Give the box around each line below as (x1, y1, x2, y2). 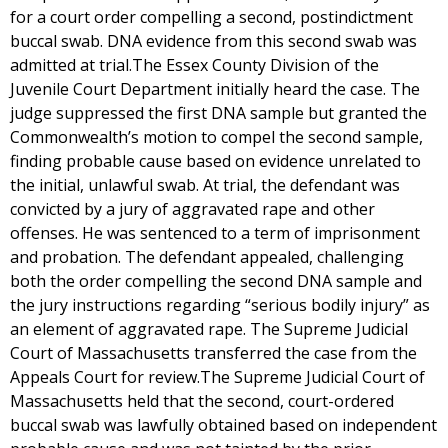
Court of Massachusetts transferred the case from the (10, 342, 417, 364)
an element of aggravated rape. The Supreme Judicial (10, 318, 408, 340)
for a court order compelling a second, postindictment (10, 6, 413, 28)
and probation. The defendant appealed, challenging (10, 246, 404, 268)
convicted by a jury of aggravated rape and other (10, 198, 375, 220)
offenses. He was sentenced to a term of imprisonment (10, 222, 420, 244)
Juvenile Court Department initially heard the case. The (10, 78, 420, 100)
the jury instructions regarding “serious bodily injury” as (10, 294, 430, 316)
